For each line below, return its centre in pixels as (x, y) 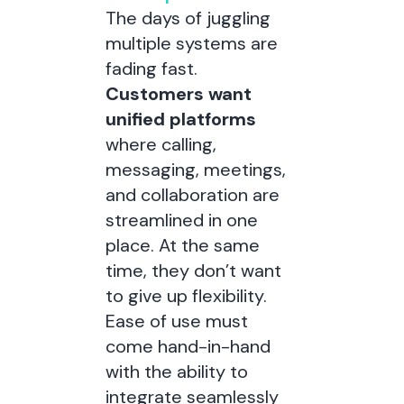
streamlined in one (181, 220)
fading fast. (151, 69)
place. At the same (182, 245)
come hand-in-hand (188, 346)
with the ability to (176, 372)
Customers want (178, 94)
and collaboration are (192, 195)
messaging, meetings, (195, 170)
